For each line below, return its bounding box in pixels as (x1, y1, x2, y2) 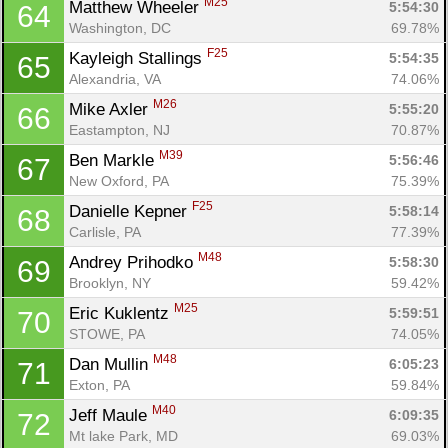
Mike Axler (69, 99, 153, 119)
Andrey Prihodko (69, 252, 198, 272)
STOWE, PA (69, 325, 145, 342)
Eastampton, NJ (69, 121, 170, 138)
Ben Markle (69, 150, 159, 170)
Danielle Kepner (69, 201, 192, 221)
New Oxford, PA (69, 172, 169, 189)
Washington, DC (69, 19, 171, 36)
